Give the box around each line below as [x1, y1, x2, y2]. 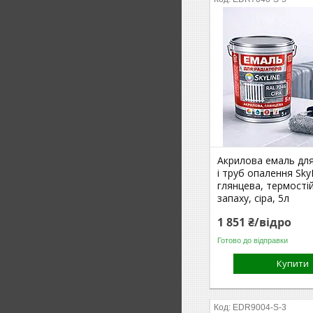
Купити [277, 257, 310, 270]
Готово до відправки [217, 235, 289, 245]
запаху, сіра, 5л [217, 191, 290, 205]
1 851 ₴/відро [217, 214, 292, 230]
